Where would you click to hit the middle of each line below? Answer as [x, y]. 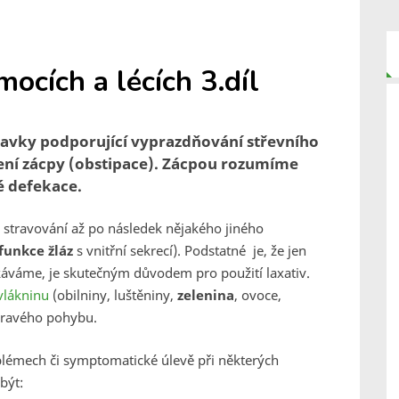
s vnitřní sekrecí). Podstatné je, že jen [191, 250]
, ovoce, [258, 295]
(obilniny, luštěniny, [113, 295]
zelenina [206, 295]
